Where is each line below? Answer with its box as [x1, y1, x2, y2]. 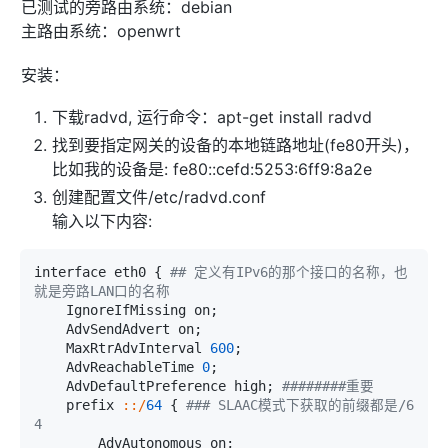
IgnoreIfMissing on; [33, 301, 66, 318]
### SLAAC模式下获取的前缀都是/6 [185, 396, 414, 413]
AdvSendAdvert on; [33, 320, 66, 337]
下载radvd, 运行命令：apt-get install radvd [52, 107, 372, 128]
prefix [65, 396, 122, 413]
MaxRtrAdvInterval [65, 339, 210, 356]
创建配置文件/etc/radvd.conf [52, 187, 266, 208]
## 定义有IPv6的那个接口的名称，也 [169, 263, 408, 280]
